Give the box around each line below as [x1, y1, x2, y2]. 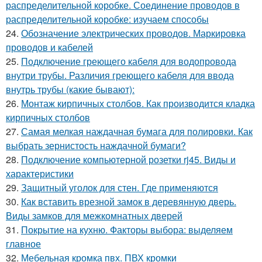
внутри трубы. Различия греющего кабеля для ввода [6, 68, 234, 82]
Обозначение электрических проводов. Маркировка [21, 26, 246, 40]
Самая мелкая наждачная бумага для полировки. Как [21, 125, 253, 139]
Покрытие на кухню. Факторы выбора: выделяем [21, 223, 233, 237]
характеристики [6, 167, 74, 181]
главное [6, 237, 41, 251]
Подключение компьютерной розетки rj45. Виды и [21, 153, 236, 167]
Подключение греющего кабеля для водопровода [21, 54, 236, 68]
